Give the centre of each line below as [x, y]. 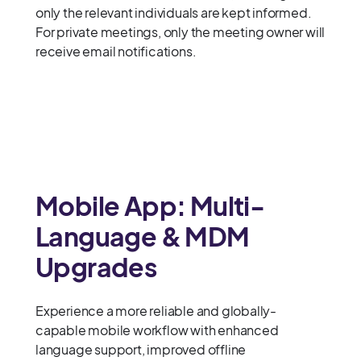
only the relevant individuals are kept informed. [174, 13]
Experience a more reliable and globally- [156, 311]
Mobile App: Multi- [150, 206]
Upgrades [96, 267]
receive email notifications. [117, 52]
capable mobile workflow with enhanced [157, 330]
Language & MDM [143, 237]
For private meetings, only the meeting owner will [180, 32]
